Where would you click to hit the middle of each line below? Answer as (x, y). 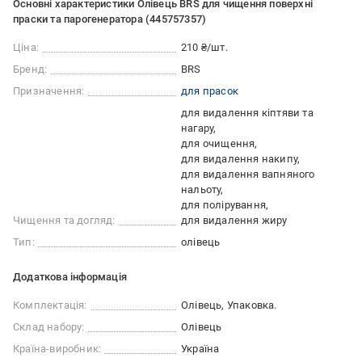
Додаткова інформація (70, 277)
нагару (198, 128)
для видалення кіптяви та (247, 113)
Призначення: (49, 91)
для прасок (210, 91)
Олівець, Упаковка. (229, 305)
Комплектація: (50, 305)
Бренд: (30, 69)
